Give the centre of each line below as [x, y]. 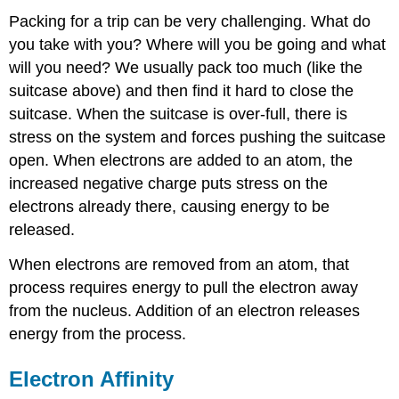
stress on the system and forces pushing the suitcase [198, 138]
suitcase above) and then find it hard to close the [182, 91]
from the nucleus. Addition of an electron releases [185, 311]
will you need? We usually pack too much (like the [186, 68]
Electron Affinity [92, 379]
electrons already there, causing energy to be [170, 207]
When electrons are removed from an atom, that [179, 265]
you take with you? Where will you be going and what [198, 45]
